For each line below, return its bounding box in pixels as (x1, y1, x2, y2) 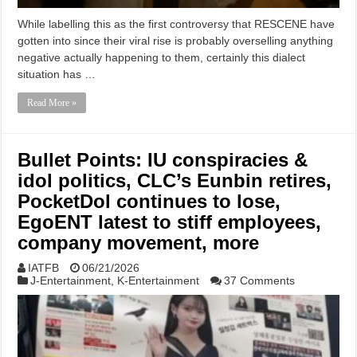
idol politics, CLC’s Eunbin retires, (18, 170, 332, 192)
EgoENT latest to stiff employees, (18, 211, 322, 233)
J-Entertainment (30, 274, 112, 288)
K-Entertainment (117, 274, 200, 288)
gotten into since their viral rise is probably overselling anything (18, 34, 334, 48)
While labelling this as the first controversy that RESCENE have (18, 18, 335, 31)
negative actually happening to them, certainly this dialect (18, 51, 306, 65)
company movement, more (18, 232, 260, 254)
